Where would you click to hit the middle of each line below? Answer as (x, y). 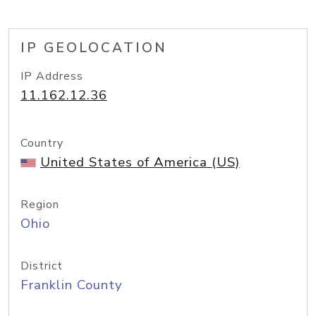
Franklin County (72, 285)
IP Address (52, 76)
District (42, 266)
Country (42, 143)
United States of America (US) (140, 162)
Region (40, 205)
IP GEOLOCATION (94, 48)
